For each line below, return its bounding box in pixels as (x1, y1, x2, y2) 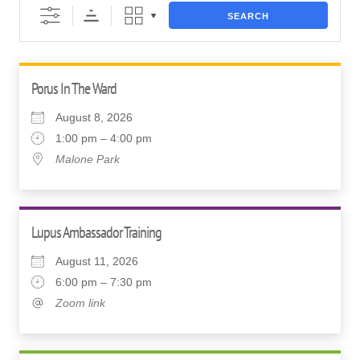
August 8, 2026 (55, 111, 133, 124)
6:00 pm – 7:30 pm (55, 276, 152, 288)
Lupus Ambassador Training (31, 222, 162, 243)
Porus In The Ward (31, 78, 117, 99)
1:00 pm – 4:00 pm (55, 132, 152, 145)
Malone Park (55, 153, 120, 166)
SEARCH (227, 11, 269, 21)
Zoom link (55, 297, 105, 309)
